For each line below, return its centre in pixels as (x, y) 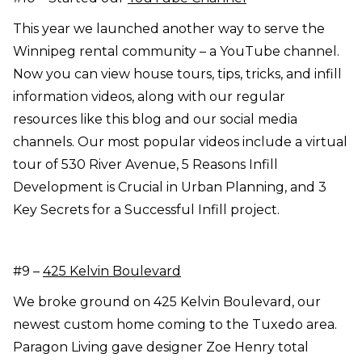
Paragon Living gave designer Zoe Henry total (161, 347)
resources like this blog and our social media (155, 120)
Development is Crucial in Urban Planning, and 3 (170, 187)
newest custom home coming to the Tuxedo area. (175, 325)
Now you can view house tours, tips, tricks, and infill (177, 74)
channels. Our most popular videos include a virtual (180, 142)
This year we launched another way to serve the (169, 29)
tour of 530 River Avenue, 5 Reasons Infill (145, 165)
